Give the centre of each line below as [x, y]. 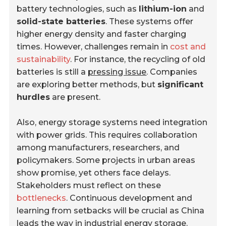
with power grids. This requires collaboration [107, 135]
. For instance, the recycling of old [138, 60]
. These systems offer [150, 22]
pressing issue [117, 72]
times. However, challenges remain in [94, 47]
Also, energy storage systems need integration [112, 123]
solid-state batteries [61, 22]
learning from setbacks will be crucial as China [111, 211]
